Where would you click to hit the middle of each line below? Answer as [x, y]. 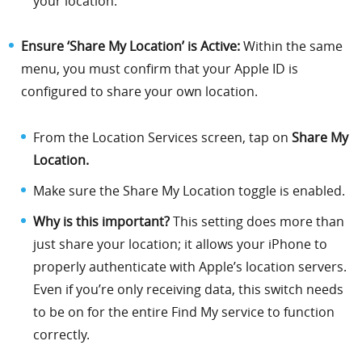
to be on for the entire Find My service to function [184, 311]
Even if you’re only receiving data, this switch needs [189, 289]
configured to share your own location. [140, 92]
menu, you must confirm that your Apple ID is [160, 69]
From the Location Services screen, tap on [163, 137]
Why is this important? [102, 221]
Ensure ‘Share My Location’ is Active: [131, 46]
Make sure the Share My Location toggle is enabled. [189, 190]
